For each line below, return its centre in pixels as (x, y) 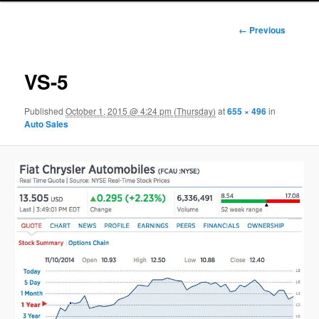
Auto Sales (47, 124)
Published (45, 111)
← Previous (262, 30)
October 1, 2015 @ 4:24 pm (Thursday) (141, 111)
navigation (273, 43)
